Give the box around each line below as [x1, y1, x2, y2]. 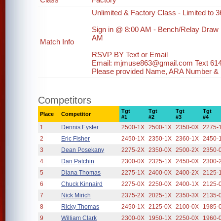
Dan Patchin [61, 158, 95, 165]
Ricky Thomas [61, 203, 100, 210]
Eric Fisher [61, 135, 90, 142]
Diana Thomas [61, 169, 101, 176]
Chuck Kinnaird [61, 181, 103, 187]
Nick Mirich [61, 192, 91, 199]
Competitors [38, 95, 92, 106]
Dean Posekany [61, 147, 105, 153]
